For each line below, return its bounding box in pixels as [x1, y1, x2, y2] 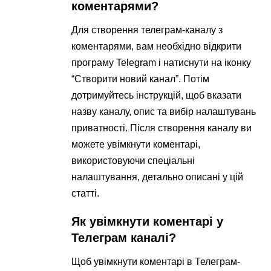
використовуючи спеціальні [71, 155, 195, 166]
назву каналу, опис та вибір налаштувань [71, 106, 256, 117]
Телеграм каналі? [71, 230, 177, 244]
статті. [71, 188, 100, 198]
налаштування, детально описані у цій [71, 171, 244, 182]
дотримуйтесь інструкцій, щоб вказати [71, 90, 242, 100]
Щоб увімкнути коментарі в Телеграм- [71, 256, 241, 267]
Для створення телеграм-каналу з [71, 24, 223, 35]
